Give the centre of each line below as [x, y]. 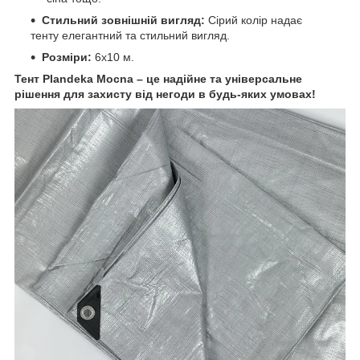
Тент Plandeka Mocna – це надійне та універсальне [158, 79]
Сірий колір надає [254, 20]
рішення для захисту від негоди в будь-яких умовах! [165, 94]
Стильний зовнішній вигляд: [123, 20]
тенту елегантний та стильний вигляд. [130, 36]
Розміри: [67, 57]
